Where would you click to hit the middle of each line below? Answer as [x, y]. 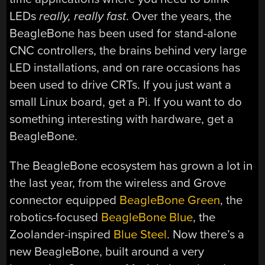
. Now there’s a [206, 234]
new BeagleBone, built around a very [107, 251]
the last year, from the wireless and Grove [118, 183]
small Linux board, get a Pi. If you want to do [126, 102]
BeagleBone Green [170, 200]
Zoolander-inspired [62, 234]
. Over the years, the [179, 17]
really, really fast [83, 17]
